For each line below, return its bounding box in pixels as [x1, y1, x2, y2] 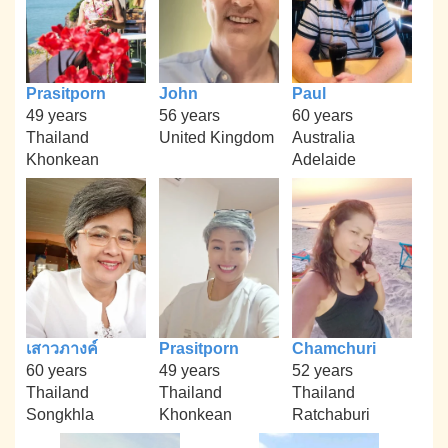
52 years [291, 361, 353, 379]
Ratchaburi [291, 405, 370, 423]
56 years [158, 107, 220, 125]
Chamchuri [291, 339, 376, 357]
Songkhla [26, 405, 95, 423]
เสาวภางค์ [26, 339, 99, 357]
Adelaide [291, 151, 356, 169]
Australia [291, 129, 355, 147]
